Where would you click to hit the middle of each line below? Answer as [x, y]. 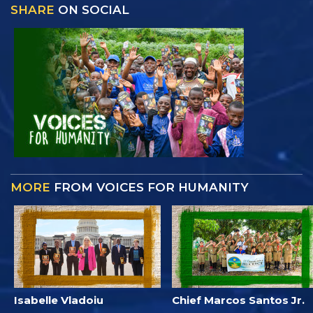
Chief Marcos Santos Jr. [238, 300]
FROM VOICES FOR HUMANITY [150, 187]
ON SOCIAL [92, 9]
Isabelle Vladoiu [59, 300]
